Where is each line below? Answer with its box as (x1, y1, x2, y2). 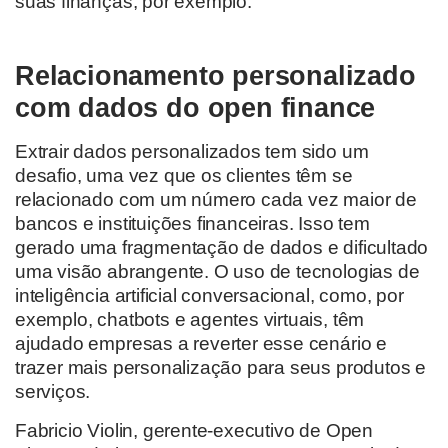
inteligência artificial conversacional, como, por (15, 285, 404, 307)
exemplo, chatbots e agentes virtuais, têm (15, 309, 365, 331)
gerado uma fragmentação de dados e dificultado (15, 237, 429, 259)
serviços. (15, 381, 96, 403)
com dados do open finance (15, 92, 376, 124)
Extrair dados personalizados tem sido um (15, 141, 369, 163)
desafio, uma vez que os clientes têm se (15, 165, 353, 187)
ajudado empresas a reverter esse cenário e (15, 333, 387, 355)
